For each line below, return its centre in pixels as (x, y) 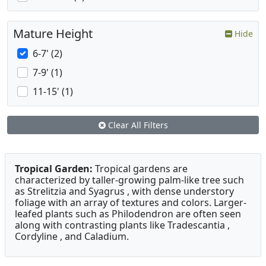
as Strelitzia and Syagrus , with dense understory (124, 191)
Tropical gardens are (140, 169)
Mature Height (53, 34)
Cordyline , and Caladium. (72, 237)
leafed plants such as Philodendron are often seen (128, 214)
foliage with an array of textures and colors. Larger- (131, 203)
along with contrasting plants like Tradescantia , (122, 225)
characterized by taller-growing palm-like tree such (129, 180)
